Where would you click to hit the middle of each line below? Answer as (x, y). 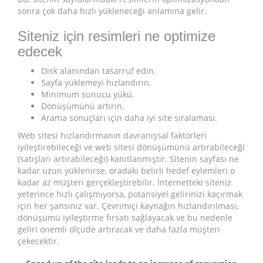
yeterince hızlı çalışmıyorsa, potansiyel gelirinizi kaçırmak (130, 194)
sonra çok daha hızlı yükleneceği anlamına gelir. (112, 11)
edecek (40, 51)
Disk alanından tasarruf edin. (99, 70)
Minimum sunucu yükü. (88, 94)
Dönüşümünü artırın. (83, 106)
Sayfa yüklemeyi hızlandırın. (96, 82)
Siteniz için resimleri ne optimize (117, 36)
